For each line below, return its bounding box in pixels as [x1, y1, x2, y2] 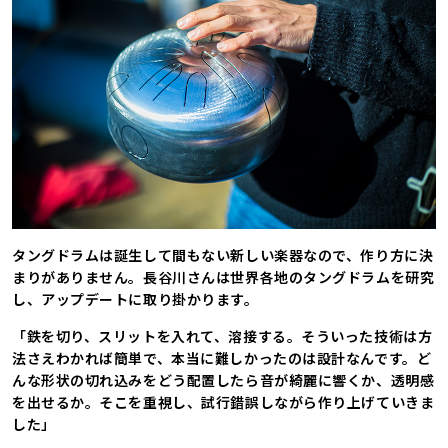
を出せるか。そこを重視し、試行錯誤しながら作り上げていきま [12, 391, 435, 412]
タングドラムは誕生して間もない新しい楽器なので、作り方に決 [12, 244, 434, 265]
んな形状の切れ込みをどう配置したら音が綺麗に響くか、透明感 [12, 369, 435, 390]
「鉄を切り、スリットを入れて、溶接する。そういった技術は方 [12, 325, 433, 346]
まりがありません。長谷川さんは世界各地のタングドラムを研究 [12, 266, 435, 287]
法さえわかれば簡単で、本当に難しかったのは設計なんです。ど [12, 347, 432, 368]
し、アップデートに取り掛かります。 [12, 288, 259, 309]
